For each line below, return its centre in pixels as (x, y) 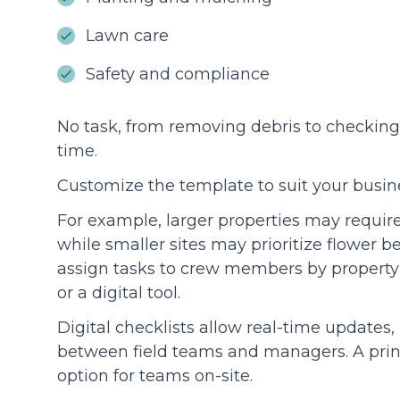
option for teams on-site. (155, 375)
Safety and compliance (178, 74)
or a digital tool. (119, 292)
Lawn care (129, 35)
